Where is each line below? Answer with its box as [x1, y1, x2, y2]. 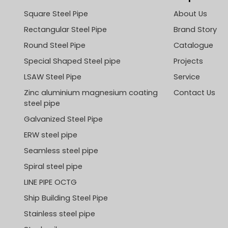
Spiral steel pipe [23, 161, 82, 172]
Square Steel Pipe [23, 9, 88, 19]
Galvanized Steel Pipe [23, 114, 103, 125]
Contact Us [173, 88, 215, 98]
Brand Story [173, 24, 217, 35]
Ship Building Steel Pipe [23, 193, 108, 204]
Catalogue [173, 40, 213, 51]
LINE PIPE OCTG [23, 177, 77, 188]
